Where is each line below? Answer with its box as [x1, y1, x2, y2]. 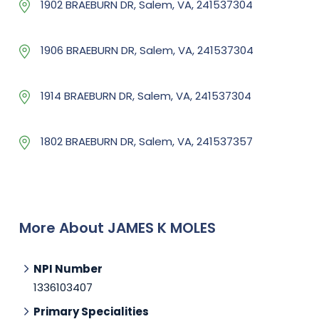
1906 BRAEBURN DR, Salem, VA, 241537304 [41, 42, 253, 58]
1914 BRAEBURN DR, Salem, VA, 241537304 [41, 88, 251, 103]
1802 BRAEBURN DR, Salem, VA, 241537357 [41, 133, 253, 149]
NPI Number [33, 261, 103, 276]
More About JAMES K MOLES [19, 217, 216, 238]
